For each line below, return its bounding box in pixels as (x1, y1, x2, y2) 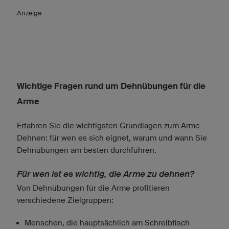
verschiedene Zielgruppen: (17, 195, 113, 204)
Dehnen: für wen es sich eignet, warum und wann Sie (17, 133, 207, 142)
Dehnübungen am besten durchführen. (17, 145, 156, 154)
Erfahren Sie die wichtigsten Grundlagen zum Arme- (17, 121, 203, 130)
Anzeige (17, 9, 41, 17)
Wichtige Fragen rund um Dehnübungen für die (17, 80, 205, 91)
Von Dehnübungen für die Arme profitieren (17, 183, 170, 192)
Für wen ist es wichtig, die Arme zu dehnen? (17, 168, 194, 179)
